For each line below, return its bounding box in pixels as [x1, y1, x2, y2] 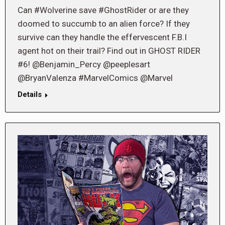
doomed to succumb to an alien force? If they [18, 18, 190, 29]
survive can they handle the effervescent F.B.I [18, 32, 187, 42]
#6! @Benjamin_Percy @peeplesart [18, 59, 150, 69]
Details [18, 89, 42, 99]
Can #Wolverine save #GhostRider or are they [18, 5, 189, 15]
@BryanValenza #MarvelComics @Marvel [18, 72, 173, 83]
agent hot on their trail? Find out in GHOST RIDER [18, 45, 200, 56]
